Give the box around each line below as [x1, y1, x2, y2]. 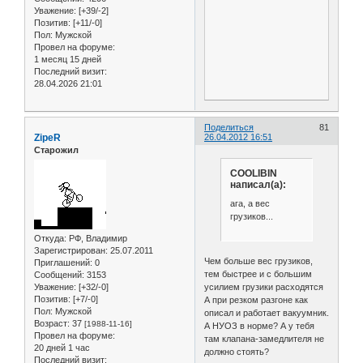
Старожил [34, 144, 79, 155]
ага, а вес [229, 199, 270, 209]
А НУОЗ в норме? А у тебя [204, 320, 315, 331]
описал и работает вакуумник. [204, 307, 330, 318]
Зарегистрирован [34, 246, 105, 256]
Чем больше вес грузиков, [204, 255, 314, 266]
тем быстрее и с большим [204, 268, 313, 279]
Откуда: [34, 233, 66, 244]
